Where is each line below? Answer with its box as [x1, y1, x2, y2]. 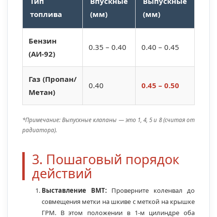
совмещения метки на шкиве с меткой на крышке [42, 197, 195, 206]
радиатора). [22, 126, 57, 134]
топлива [30, 9, 62, 19]
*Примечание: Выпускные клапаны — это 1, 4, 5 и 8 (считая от [22, 116, 195, 124]
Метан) [29, 87, 55, 97]
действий [32, 164, 92, 183]
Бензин [29, 36, 57, 46]
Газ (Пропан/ [29, 74, 77, 84]
